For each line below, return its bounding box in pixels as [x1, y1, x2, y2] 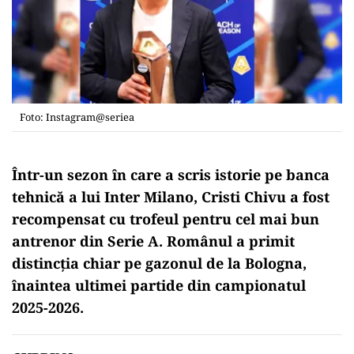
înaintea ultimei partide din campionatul [12, 275, 306, 295]
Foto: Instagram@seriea [20, 109, 134, 124]
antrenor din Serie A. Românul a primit [12, 231, 295, 250]
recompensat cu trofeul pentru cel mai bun [12, 209, 319, 228]
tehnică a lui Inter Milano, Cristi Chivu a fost [12, 186, 330, 206]
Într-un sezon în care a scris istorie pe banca [12, 164, 330, 184]
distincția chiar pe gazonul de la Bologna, [12, 253, 307, 273]
